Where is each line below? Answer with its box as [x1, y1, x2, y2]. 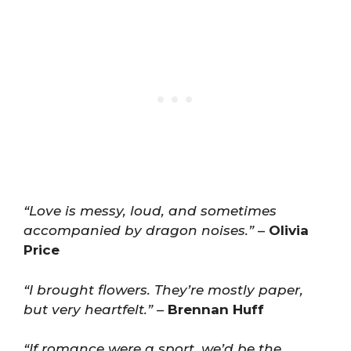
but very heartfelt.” [24, 301, 153, 317]
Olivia [269, 223, 309, 238]
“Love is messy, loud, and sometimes [24, 203, 277, 219]
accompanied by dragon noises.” [24, 223, 254, 238]
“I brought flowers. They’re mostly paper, [24, 281, 303, 298]
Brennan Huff [168, 301, 264, 317]
